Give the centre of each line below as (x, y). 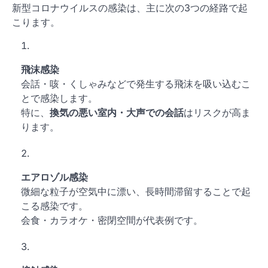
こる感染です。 (54, 206)
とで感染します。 (59, 98)
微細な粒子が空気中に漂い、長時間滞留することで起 (136, 192)
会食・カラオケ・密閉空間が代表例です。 (112, 220)
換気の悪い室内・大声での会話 (117, 113)
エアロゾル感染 (54, 177)
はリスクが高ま (217, 113)
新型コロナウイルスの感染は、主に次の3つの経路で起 (130, 8)
